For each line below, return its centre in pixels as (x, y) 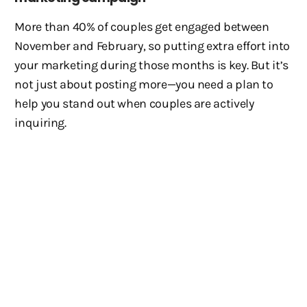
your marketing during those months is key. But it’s (151, 65)
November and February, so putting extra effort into (152, 46)
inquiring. (40, 123)
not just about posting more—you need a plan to (144, 84)
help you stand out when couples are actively (134, 103)
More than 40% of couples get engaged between (142, 27)
